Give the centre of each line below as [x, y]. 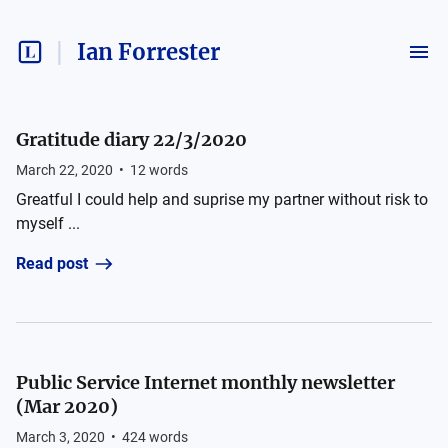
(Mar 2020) [67, 406]
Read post [52, 263]
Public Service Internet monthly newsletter [205, 382]
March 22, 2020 [64, 170]
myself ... [48, 223]
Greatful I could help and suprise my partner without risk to [222, 199]
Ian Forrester [148, 52]
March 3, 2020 [60, 437]
